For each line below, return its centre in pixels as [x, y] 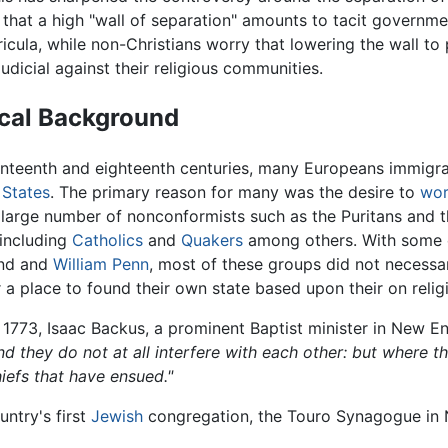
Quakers [211, 240]
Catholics [107, 240]
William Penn [100, 264]
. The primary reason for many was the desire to [234, 192]
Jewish [117, 416]
